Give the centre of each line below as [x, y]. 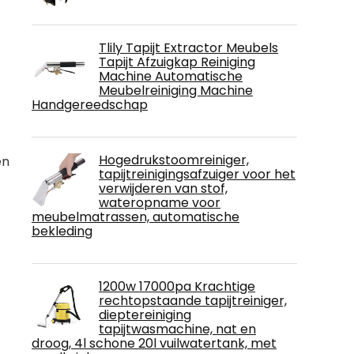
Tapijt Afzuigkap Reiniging [177, 62]
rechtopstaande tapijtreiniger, [193, 300]
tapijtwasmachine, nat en [177, 329]
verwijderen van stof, [163, 188]
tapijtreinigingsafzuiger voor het [197, 174]
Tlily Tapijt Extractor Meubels [188, 47]
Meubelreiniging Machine [176, 90]
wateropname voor [160, 202]
